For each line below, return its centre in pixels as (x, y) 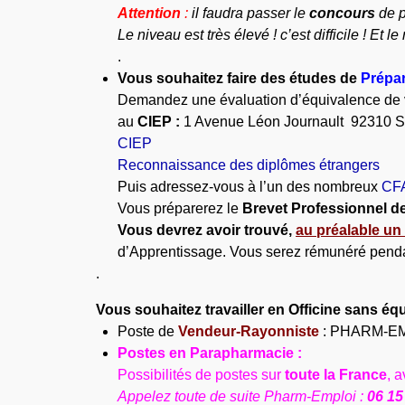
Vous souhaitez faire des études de (240, 78)
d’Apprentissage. (174, 251)
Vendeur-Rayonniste (249, 331)
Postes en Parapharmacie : (210, 353)
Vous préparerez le (180, 208)
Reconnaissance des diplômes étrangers (249, 165)
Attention (150, 13)
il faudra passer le (249, 13)
